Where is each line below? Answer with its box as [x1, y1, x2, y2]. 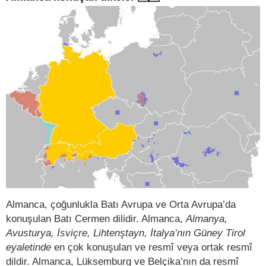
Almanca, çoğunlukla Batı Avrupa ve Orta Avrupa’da [6, 198, 236, 210]
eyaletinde [6, 240, 51, 253]
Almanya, [186, 212, 227, 224]
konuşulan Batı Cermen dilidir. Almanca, [6, 212, 186, 224]
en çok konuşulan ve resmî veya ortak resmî [51, 240, 252, 253]
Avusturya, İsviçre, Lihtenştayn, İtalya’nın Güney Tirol [6, 226, 245, 239]
